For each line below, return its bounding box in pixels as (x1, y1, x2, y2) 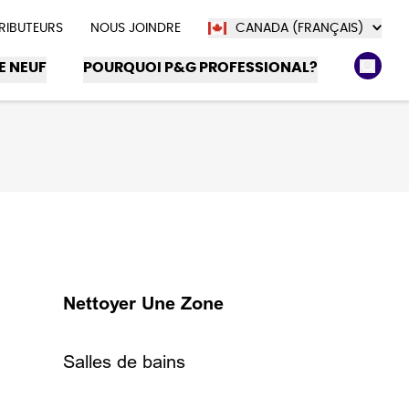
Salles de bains (63, 351, 185, 373)
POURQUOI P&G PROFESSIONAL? (83, 59, 318, 75)
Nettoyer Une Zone (63, 292, 224, 315)
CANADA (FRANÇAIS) (236, 21, 363, 35)
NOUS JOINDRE (90, 21, 181, 35)
